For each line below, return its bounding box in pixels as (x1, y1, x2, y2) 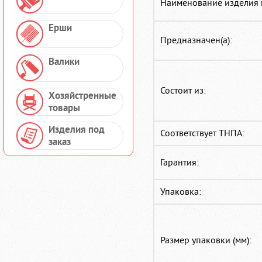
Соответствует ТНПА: (160, 127, 244, 139)
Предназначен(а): (160, 35, 232, 46)
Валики (49, 56, 80, 68)
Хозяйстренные (49, 90, 116, 102)
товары (49, 102, 80, 115)
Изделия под (49, 124, 105, 136)
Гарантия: (160, 157, 199, 168)
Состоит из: (160, 85, 206, 96)
